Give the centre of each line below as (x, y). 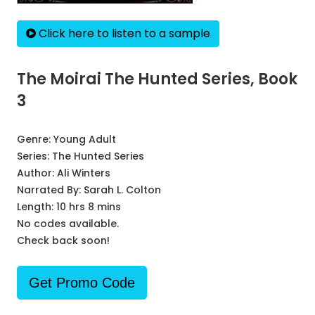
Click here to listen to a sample (123, 33)
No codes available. (68, 224)
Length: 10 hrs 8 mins (69, 207)
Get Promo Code (82, 283)
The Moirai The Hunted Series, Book (157, 79)
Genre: (35, 139)
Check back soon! (63, 240)
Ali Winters (84, 173)
